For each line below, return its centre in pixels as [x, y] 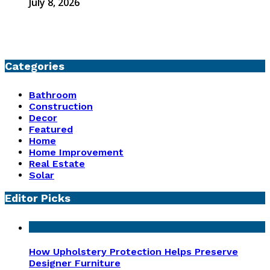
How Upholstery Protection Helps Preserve [133, 251]
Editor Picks [38, 198]
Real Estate [57, 164]
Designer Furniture [75, 263]
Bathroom [53, 95]
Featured [51, 130]
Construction [61, 107]
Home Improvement [76, 152]
